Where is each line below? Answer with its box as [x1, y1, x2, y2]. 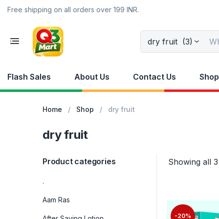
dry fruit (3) [147, 36, 193, 46]
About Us [74, 71, 109, 82]
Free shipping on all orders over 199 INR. [7, 5, 139, 14]
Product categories [43, 156, 116, 166]
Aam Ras [43, 195, 70, 204]
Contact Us [133, 71, 176, 82]
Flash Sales [7, 71, 51, 82]
